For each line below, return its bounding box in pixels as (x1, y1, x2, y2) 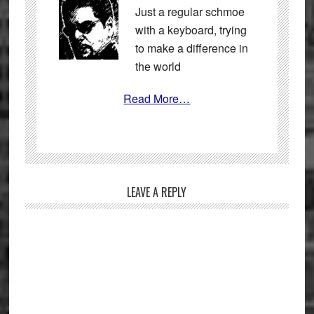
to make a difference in (135, 39, 248, 56)
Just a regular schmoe (135, 3, 245, 20)
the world (135, 57, 181, 74)
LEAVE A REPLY (127, 183, 187, 200)
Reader (24, 182, 78, 207)
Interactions (24, 202, 111, 227)
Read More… (123, 90, 191, 107)
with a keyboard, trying (135, 21, 247, 38)
